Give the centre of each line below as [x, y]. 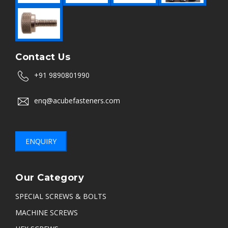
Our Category [50, 178]
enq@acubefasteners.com [77, 101]
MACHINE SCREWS [47, 212]
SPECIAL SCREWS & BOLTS [61, 196]
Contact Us [43, 57]
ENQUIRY [41, 141]
